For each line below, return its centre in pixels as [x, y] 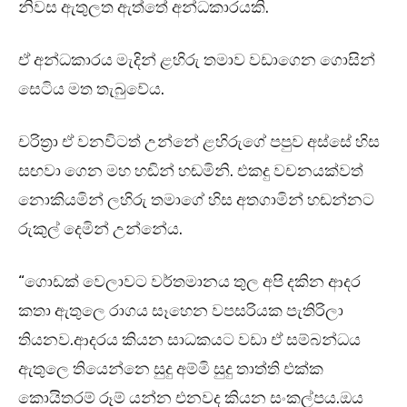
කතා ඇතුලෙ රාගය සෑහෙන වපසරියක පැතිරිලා [181, 311]
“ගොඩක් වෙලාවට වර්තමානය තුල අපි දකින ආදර [189, 282]
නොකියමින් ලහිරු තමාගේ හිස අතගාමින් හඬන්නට [196, 200]
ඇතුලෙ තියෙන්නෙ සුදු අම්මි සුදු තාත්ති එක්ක [171, 369]
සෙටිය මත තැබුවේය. [91, 89]
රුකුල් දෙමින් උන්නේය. [100, 229]
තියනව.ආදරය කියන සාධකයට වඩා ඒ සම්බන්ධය [189, 340]
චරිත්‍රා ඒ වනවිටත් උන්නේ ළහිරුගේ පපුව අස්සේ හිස [199, 142]
